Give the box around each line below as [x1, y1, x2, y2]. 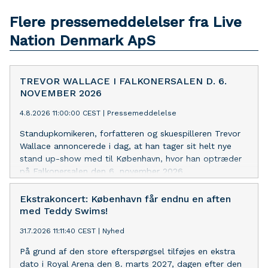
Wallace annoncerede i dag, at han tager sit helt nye [20, 141, 232, 151]
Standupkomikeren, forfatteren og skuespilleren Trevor [20, 128, 240, 138]
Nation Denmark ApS [10, 32, 156, 49]
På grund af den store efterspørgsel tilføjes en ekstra [20, 246, 235, 256]
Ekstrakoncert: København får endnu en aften [20, 193, 231, 205]
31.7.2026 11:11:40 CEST [20, 226, 96, 235]
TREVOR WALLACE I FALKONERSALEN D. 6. [20, 75, 227, 87]
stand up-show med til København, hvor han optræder [20, 153, 242, 163]
